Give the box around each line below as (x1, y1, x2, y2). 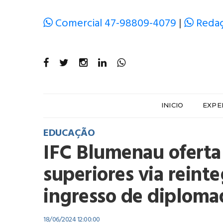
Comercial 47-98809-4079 (53, 15, 179, 32)
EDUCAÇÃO (43, 125, 95, 141)
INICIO (161, 101, 184, 109)
